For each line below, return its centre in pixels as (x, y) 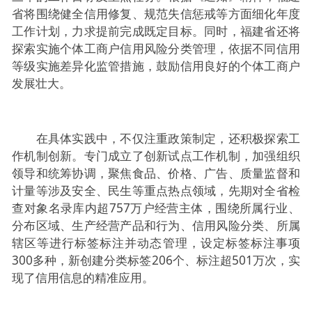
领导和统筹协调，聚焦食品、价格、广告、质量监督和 (156, 173)
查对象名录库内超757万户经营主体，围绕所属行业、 (156, 208)
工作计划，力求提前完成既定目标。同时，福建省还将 (156, 31)
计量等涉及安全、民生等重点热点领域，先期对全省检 (156, 190)
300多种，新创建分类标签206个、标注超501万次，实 (156, 260)
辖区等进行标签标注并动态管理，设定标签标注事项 (156, 242)
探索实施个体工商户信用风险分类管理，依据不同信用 (156, 48)
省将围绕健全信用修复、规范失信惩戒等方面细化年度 (156, 13)
